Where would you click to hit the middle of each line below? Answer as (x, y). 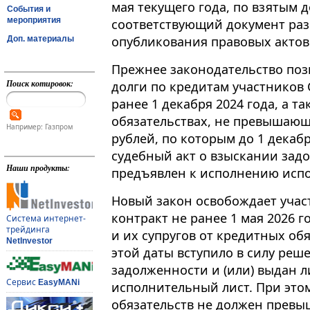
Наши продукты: (38, 168)
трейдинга (28, 230)
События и (29, 9)
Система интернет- (46, 219)
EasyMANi (58, 283)
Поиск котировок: (39, 83)
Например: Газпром (39, 127)
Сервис (22, 282)
